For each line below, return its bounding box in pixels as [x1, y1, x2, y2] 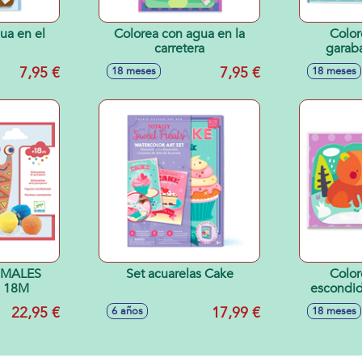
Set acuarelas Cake [125, 265, 234, 283]
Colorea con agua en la [114, 25, 245, 43]
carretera [154, 40, 204, 57]
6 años [112, 304, 143, 318]
